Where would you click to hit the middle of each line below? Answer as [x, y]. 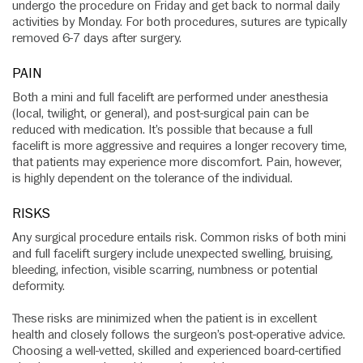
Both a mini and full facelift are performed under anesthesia [170, 98]
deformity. [38, 286]
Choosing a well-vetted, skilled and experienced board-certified [177, 351]
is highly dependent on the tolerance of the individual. [152, 179]
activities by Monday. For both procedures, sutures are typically [179, 22]
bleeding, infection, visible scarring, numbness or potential [165, 270]
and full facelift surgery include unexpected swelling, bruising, [173, 254]
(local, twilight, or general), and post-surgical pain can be [160, 114]
